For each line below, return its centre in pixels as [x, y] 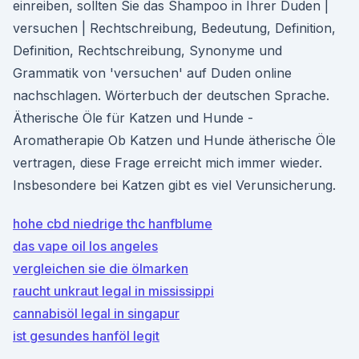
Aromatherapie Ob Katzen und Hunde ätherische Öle [174, 140]
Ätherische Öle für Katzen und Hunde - [133, 118]
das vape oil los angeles [85, 246]
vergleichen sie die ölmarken [101, 268]
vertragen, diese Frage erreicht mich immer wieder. [167, 163]
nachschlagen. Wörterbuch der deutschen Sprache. [171, 95]
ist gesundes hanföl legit [86, 336]
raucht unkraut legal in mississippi [113, 291]
